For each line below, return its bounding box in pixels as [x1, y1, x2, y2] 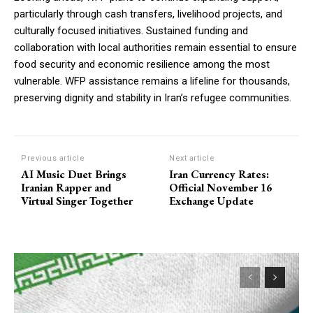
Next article [169, 154, 215, 163]
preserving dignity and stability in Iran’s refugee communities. [14, 92, 291, 105]
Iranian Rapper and [21, 180, 112, 196]
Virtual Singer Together [21, 194, 133, 209]
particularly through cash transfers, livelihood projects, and [14, 8, 282, 21]
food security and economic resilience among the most [14, 58, 270, 71]
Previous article [21, 154, 85, 163]
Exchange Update [169, 194, 254, 209]
